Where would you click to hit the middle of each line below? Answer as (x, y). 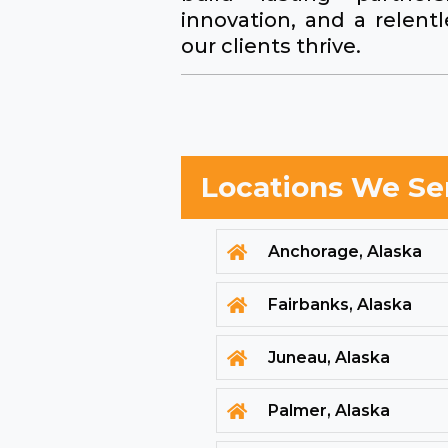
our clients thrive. (271, 46)
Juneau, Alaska (329, 358)
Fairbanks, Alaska (340, 305)
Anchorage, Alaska (345, 252)
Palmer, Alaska (329, 411)
